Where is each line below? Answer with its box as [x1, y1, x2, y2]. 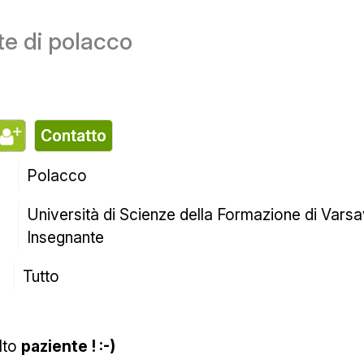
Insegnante [27, 227, 105, 248]
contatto [52, 126, 107, 146]
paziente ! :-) [21, 336, 116, 357]
